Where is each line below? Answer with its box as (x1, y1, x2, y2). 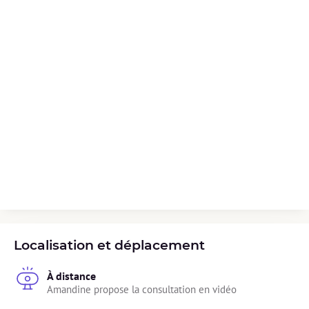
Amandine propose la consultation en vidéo (47, 283, 237, 296)
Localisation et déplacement (14, 237, 205, 253)
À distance (47, 269, 96, 283)
